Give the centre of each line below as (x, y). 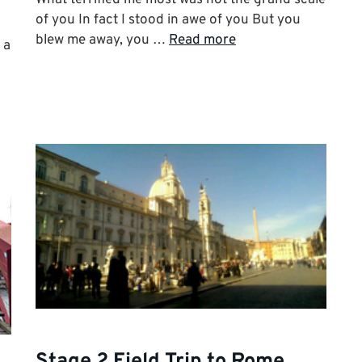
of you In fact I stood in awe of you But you (168, 20)
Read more (202, 40)
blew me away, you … (102, 40)
